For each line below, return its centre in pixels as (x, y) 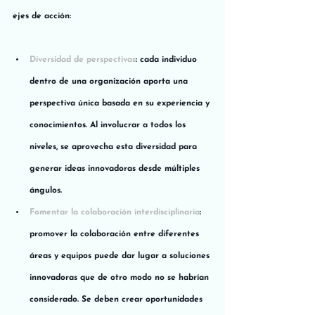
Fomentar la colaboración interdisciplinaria (115, 212)
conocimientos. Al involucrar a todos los (109, 125)
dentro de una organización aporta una (110, 81)
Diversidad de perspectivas (83, 59)
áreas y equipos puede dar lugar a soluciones (121, 256)
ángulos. (46, 190)
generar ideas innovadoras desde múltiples (116, 168)
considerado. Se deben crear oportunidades (117, 299)
